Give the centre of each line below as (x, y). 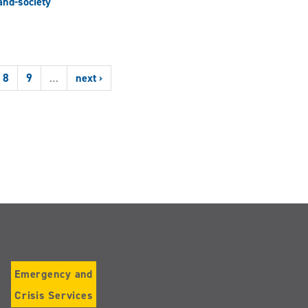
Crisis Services (54, 296)
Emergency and (54, 274)
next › (89, 78)
